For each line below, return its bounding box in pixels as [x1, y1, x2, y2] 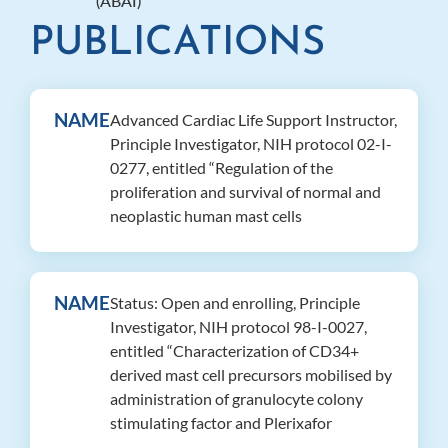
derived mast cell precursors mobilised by [110, 365, 392, 385]
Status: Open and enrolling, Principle [110, 293, 360, 313]
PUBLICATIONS [30, 24, 325, 65]
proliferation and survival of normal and [110, 182, 381, 202]
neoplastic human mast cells [110, 206, 302, 226]
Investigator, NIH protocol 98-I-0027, [110, 317, 367, 337]
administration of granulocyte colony [110, 389, 363, 409]
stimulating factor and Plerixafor [110, 413, 332, 433]
